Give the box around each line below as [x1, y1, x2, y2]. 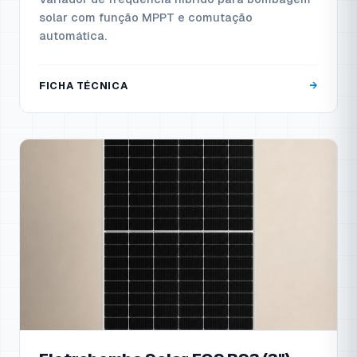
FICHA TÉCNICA [39, 80, 128, 92]
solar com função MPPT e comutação [39, 11, 253, 25]
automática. [39, 29, 107, 43]
